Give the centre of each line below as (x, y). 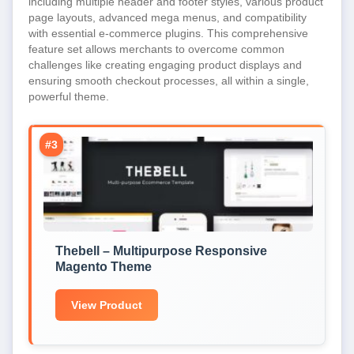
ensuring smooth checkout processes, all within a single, (169, 81)
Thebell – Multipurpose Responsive (161, 251)
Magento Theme (104, 267)
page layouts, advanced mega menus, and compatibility (168, 17)
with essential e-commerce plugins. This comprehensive (168, 33)
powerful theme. (69, 96)
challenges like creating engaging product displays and (165, 65)
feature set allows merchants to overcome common (156, 49)
